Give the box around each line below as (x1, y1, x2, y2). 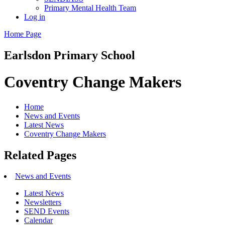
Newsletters (24, 198, 61, 207)
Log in (24, 12, 45, 21)
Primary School (54, 48, 135, 62)
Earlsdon (4, 48, 54, 62)
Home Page (4, 29, 41, 38)
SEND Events (24, 207, 69, 216)
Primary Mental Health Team (44, 3, 136, 12)
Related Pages (4, 148, 76, 162)
